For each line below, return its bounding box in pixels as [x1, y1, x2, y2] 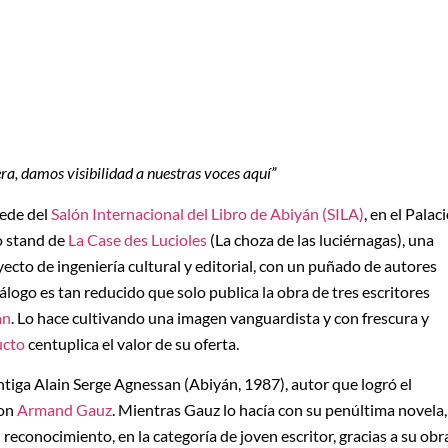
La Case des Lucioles [68, 229, 207, 249]
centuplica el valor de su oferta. [25, 333, 239, 353]
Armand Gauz [17, 399, 112, 419]
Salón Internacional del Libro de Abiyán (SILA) [51, 203, 364, 223]
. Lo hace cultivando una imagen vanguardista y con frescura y [11, 307, 429, 327]
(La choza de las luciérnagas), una [207, 229, 434, 249]
